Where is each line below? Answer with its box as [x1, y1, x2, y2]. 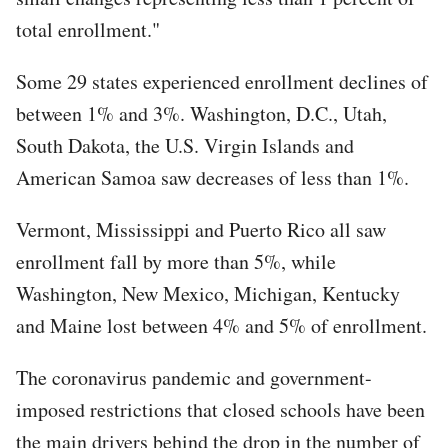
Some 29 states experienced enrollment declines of [16, 67, 428, 95]
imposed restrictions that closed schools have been [16, 395, 425, 423]
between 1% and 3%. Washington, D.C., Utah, [16, 99, 387, 127]
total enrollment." [16, 15, 160, 43]
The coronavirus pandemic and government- [16, 363, 372, 391]
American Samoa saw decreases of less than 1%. [16, 163, 409, 191]
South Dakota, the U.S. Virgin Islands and [16, 131, 354, 159]
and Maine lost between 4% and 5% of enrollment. [16, 311, 427, 339]
